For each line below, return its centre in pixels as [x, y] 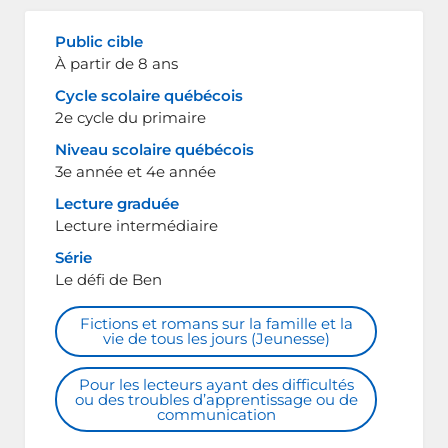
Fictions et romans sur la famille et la [216, 324]
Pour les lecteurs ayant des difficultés [216, 384]
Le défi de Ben [108, 280]
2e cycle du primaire [130, 118]
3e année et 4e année [135, 172]
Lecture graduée [117, 204]
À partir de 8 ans [116, 64]
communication [216, 414]
